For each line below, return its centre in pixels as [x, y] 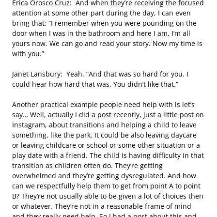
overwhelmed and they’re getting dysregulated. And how [104, 176]
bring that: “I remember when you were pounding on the [104, 23]
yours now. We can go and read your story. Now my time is [107, 43]
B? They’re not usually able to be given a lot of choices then [108, 196]
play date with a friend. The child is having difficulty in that [108, 155]
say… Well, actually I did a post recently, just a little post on [108, 115]
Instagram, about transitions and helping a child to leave [104, 125]
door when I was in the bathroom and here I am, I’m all [101, 33]
